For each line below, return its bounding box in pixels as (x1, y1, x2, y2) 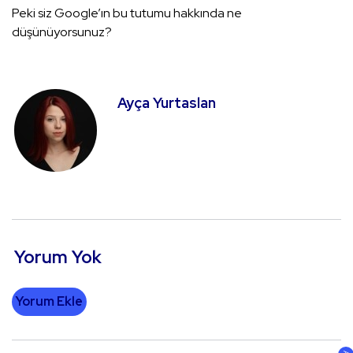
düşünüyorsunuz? (12, 24, 112, 41)
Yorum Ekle (16, 293, 83, 310)
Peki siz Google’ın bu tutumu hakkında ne (12, 5, 242, 22)
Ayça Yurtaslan (117, 94, 216, 113)
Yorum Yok (14, 246, 102, 269)
